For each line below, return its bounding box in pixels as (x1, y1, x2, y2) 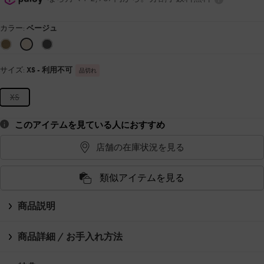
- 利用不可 (37, 65, 72, 75)
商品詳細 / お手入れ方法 (18, 230, 123, 243)
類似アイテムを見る (100, 171, 184, 184)
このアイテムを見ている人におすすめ (15, 119, 165, 131)
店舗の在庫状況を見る (96, 141, 184, 153)
